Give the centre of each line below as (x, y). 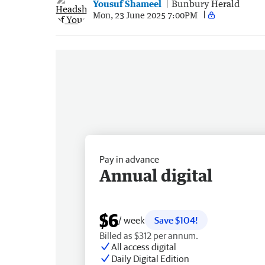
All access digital (144, 246)
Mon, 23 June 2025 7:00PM (145, 15)
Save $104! (176, 220)
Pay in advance (129, 159)
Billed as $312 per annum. (149, 235)
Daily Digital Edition (150, 258)
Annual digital (156, 175)
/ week (132, 220)
